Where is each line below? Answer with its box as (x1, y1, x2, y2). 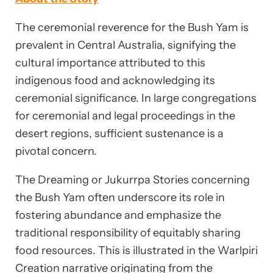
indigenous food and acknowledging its (15, 74, 215, 88)
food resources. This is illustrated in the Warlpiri (15, 244, 258, 258)
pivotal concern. (15, 144, 97, 158)
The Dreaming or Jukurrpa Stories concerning (15, 173, 250, 187)
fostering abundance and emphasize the (15, 208, 221, 222)
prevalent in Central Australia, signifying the (15, 38, 236, 52)
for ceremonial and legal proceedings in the (15, 109, 235, 123)
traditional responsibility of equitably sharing (15, 226, 241, 240)
